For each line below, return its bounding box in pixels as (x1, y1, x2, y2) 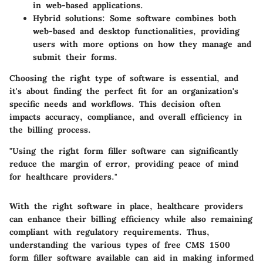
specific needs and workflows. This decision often (9, 98, 221, 109)
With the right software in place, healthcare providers (9, 200, 243, 211)
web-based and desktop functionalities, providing (33, 25, 240, 36)
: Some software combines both (102, 12, 237, 23)
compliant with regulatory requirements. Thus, (9, 226, 210, 237)
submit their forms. (33, 51, 117, 62)
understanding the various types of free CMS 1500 (9, 239, 230, 250)
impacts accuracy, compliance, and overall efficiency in (9, 111, 242, 122)
